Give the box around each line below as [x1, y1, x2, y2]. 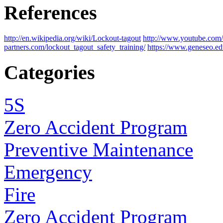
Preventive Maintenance [4, 139, 193, 161]
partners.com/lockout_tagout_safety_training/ [4, 42, 145, 51]
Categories [4, 61, 95, 84]
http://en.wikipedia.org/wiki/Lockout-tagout [4, 33, 141, 42]
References [4, 1, 97, 24]
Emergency [4, 161, 92, 183]
